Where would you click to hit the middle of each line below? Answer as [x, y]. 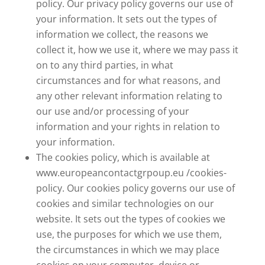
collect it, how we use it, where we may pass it [137, 50]
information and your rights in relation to [128, 127]
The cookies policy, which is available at [124, 157]
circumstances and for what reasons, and [128, 80]
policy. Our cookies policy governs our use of [135, 188]
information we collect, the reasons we [122, 34]
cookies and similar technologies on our [125, 203]
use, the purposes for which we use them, [129, 234]
